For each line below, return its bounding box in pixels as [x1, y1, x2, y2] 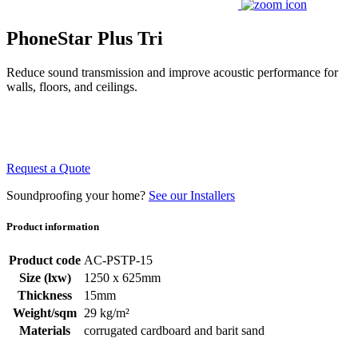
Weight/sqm [13, 306, 77, 320]
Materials [19, 324, 70, 338]
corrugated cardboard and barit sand [84, 324, 265, 338]
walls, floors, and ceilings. [6, 79, 137, 93]
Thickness [18, 288, 72, 303]
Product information [6, 221, 99, 233]
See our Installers [149, 188, 235, 202]
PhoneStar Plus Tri [6, 28, 163, 50]
